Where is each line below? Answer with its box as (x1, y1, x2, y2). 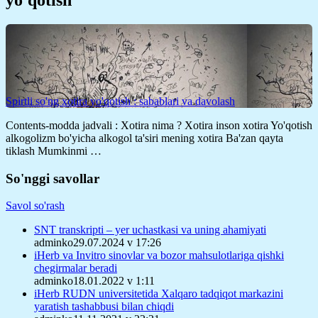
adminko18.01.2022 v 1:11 (34, 275, 155, 287)
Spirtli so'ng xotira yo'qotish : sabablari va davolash (6, 94, 235, 107)
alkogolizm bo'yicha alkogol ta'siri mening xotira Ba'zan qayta (6, 131, 283, 144)
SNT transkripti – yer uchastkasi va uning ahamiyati (34, 224, 266, 236)
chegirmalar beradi (34, 262, 117, 275)
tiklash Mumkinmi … (6, 144, 102, 157)
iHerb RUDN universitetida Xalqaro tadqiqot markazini (34, 287, 283, 300)
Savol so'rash (6, 199, 65, 212)
